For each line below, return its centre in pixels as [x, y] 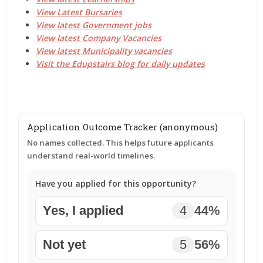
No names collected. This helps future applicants [121, 143]
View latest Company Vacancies [99, 38]
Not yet [65, 245]
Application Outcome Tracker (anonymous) [123, 127]
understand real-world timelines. [91, 156]
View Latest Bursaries [79, 12]
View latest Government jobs [94, 25]
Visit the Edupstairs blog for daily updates [121, 64]
